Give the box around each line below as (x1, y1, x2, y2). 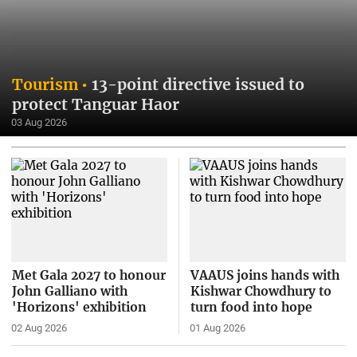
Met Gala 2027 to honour (11, 268, 166, 284)
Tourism (11, 74, 79, 94)
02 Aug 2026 (10, 322, 67, 335)
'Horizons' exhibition (11, 300, 147, 316)
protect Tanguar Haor (11, 94, 179, 114)
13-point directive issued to (88, 74, 305, 94)
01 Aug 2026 (189, 322, 245, 335)
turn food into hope (190, 300, 312, 316)
